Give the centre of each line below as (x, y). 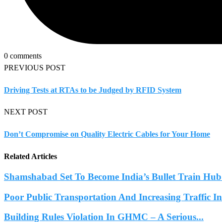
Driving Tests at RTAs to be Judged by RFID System (93, 90)
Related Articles (30, 156)
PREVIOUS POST (35, 67)
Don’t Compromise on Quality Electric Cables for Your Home (107, 134)
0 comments (23, 55)
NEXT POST (26, 112)
